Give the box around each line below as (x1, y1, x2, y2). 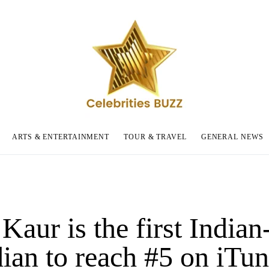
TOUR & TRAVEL (124, 132, 187, 141)
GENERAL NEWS (201, 132, 264, 141)
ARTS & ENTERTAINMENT (12, 132, 110, 141)
